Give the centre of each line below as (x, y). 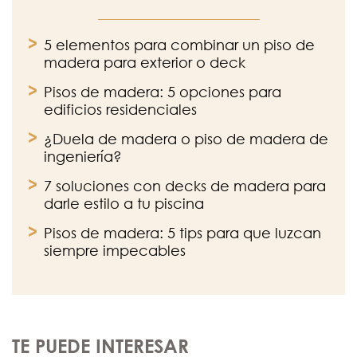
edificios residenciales (120, 110)
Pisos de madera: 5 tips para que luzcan (182, 233)
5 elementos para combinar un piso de (179, 45)
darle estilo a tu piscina (124, 204)
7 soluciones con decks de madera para (185, 186)
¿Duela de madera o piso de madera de (186, 139)
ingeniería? (83, 157)
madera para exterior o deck (145, 63)
